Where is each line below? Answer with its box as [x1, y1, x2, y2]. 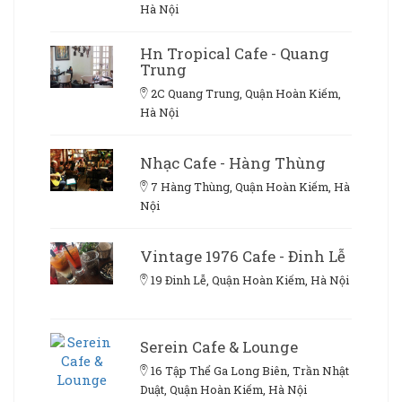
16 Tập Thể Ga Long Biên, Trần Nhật [151, 363, 349, 379]
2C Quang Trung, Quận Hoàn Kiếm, [151, 86, 341, 101]
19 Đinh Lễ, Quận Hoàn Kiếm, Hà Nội [151, 273, 349, 288]
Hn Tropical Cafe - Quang [140, 43, 329, 65]
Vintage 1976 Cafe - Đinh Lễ [140, 246, 345, 267]
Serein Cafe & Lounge [140, 336, 298, 358]
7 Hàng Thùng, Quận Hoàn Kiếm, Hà [151, 179, 350, 195]
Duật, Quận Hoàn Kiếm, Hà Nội [140, 382, 307, 398]
